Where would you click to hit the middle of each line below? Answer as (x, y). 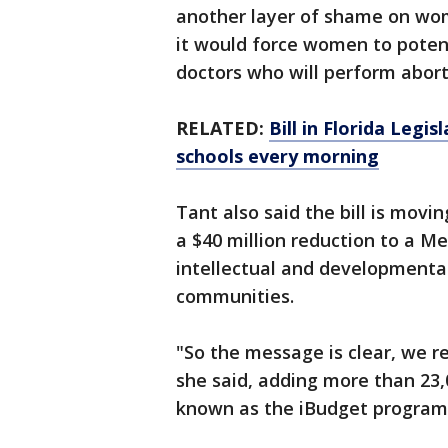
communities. (235, 296)
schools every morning (277, 156)
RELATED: (222, 128)
